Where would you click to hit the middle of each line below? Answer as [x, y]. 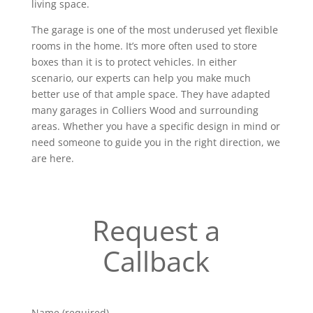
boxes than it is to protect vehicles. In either [134, 62]
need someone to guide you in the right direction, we [155, 142]
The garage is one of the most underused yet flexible [154, 30]
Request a [156, 230]
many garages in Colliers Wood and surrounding [145, 110]
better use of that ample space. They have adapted [151, 94]
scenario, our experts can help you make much [141, 78]
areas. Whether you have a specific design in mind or [155, 126]
